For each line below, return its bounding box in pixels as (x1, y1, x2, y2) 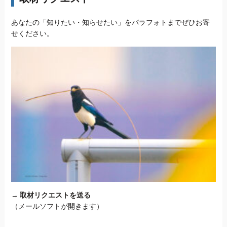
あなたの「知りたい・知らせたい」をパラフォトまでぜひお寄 (11, 18, 210, 26)
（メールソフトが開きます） (11, 202, 103, 210)
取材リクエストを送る (19, 191, 91, 199)
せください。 (11, 29, 54, 37)
